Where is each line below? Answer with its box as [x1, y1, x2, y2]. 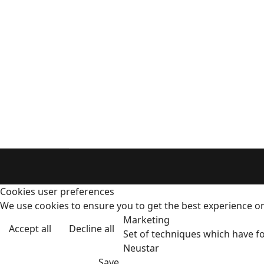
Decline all [69, 222, 114, 235]
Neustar [123, 242, 159, 255]
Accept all [9, 222, 51, 235]
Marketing [123, 213, 170, 226]
